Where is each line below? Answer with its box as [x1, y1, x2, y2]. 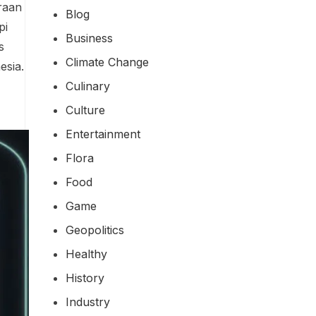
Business [66, 30, 113, 45]
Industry [66, 294, 110, 309]
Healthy [66, 246, 107, 261]
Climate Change [66, 54, 149, 69]
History [66, 270, 104, 285]
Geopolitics [66, 222, 124, 237]
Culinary [66, 78, 110, 93]
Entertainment [66, 126, 140, 141]
